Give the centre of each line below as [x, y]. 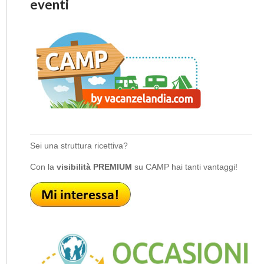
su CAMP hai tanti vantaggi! [185, 166]
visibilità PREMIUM [94, 166]
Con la [43, 166]
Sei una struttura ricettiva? [79, 145]
